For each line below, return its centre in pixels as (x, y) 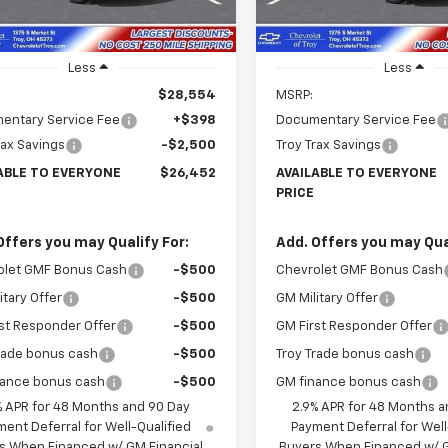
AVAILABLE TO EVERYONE (357, 174)
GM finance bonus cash (349, 383)
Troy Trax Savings (329, 146)
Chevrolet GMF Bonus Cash (360, 271)
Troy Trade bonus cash (345, 355)
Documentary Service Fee (356, 121)
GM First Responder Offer (354, 327)
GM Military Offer (327, 299)
